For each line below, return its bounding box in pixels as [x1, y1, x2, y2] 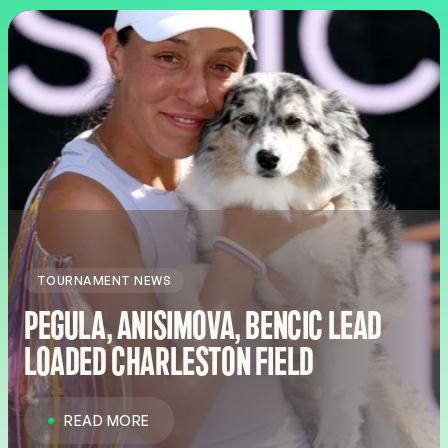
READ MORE [64, 412, 151, 429]
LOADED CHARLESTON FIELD [24, 343, 314, 383]
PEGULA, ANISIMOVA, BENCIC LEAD [24, 307, 382, 347]
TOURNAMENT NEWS [37, 273, 172, 288]
